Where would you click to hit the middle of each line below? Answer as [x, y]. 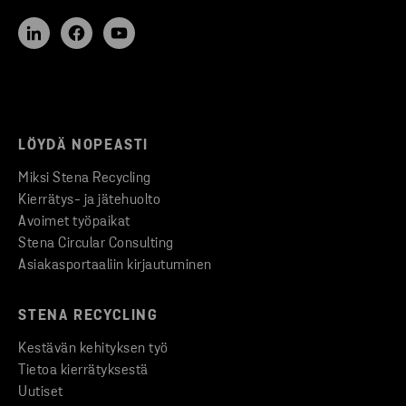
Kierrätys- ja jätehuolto [89, 201]
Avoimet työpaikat [74, 222]
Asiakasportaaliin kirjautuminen [115, 266]
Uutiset [41, 393]
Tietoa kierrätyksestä [83, 371]
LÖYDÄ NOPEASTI [84, 146]
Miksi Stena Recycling [85, 179]
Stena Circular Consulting [96, 244]
